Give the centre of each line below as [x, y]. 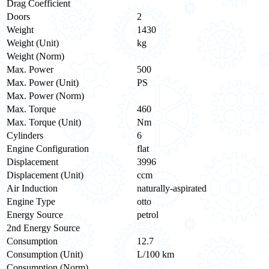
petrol [148, 214]
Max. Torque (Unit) [44, 122]
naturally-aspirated [172, 188]
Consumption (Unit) [45, 254]
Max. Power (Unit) [43, 82]
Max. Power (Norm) [45, 95]
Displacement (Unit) [45, 175]
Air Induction [32, 188]
